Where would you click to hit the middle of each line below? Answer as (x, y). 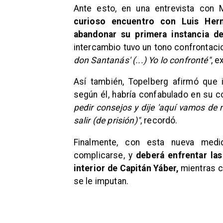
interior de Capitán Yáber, (126, 168)
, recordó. (159, 121)
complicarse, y (105, 155)
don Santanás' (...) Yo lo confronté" (142, 60)
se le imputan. (101, 181)
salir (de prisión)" (107, 121)
